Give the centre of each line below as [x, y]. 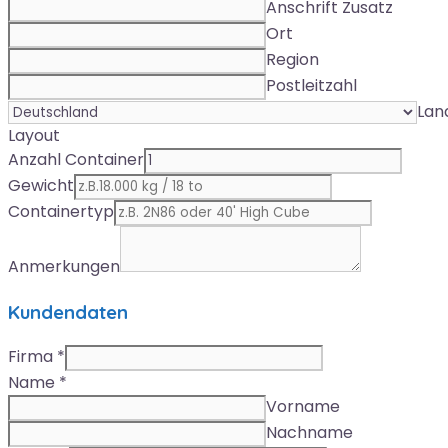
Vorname [303, 406]
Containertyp [61, 212]
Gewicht [41, 186]
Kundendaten [68, 312]
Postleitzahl [311, 86]
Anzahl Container [76, 160]
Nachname [309, 432]
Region [292, 60]
